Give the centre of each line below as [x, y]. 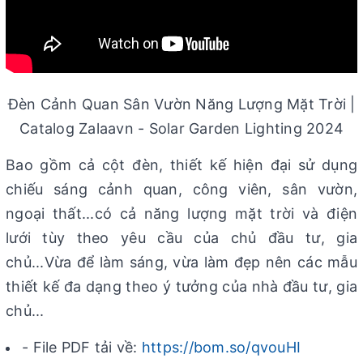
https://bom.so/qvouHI [221, 348]
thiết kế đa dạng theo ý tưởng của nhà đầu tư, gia [181, 287]
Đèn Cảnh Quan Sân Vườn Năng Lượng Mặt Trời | [181, 105]
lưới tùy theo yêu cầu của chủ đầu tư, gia [181, 238]
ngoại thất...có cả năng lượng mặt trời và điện [181, 214]
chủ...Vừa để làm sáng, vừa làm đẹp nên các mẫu [181, 263]
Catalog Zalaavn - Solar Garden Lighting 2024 [181, 129]
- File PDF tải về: [82, 348]
